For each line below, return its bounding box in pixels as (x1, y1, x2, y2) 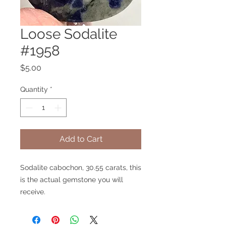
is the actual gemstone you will (20, 175, 123, 184)
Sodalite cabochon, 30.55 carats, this (20, 163, 141, 172)
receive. (20, 187, 45, 196)
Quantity (20, 85, 48, 93)
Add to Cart (59, 134, 102, 144)
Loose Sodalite (20, 25, 117, 42)
